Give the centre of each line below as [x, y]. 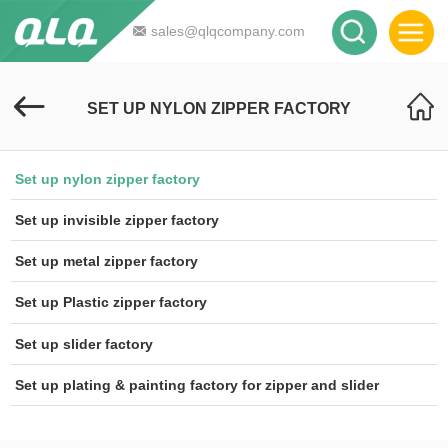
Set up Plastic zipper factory [111, 302]
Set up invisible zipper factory [117, 219]
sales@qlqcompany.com [228, 31]
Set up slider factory [84, 343]
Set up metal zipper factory [107, 261]
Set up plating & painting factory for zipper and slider [197, 385]
